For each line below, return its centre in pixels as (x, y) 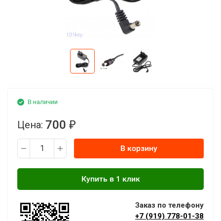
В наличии (43, 102)
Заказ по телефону (169, 205)
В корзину (139, 148)
